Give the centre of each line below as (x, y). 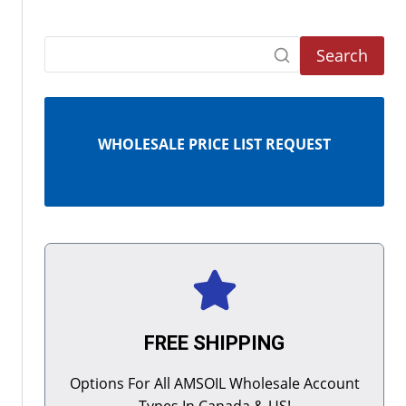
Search (342, 56)
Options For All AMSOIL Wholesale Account (214, 383)
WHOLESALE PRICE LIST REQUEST (214, 144)
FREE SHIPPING (214, 343)
